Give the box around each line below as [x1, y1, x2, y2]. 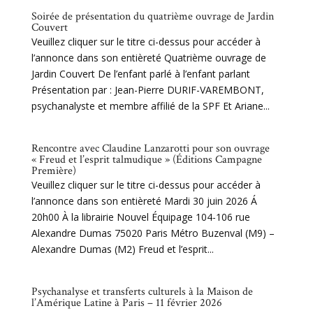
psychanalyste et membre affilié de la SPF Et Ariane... [31, 99, 270, 112]
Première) [31, 163, 76, 178]
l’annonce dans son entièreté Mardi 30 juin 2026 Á [31, 194, 257, 208]
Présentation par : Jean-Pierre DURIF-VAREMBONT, [31, 83, 264, 96]
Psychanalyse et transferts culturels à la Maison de [31, 284, 253, 299]
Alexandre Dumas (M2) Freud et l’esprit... [31, 242, 214, 256]
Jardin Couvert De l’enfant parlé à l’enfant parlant [31, 67, 250, 80]
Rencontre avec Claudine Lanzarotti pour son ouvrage [31, 141, 270, 156]
